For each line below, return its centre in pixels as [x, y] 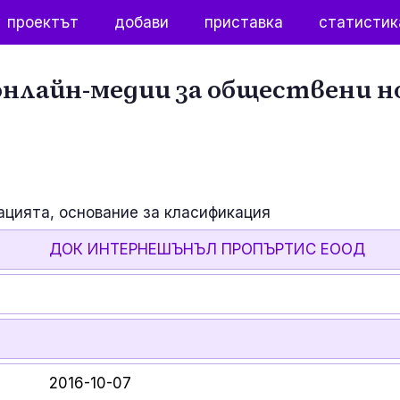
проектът [43, 22]
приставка [244, 22]
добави [142, 22]
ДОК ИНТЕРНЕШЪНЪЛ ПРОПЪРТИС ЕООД [208, 249]
